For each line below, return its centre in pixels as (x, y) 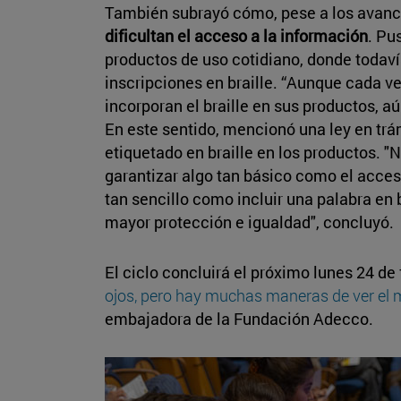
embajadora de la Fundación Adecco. (239, 318)
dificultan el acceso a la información (236, 35)
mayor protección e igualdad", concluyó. (249, 222)
